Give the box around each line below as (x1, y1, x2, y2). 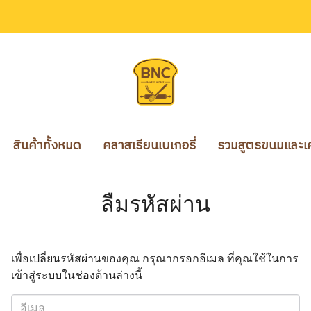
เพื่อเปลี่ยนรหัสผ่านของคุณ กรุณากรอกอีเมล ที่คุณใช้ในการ (11, 251, 299, 266)
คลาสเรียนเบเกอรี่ (103, 135, 196, 156)
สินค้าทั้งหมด (13, 135, 81, 156)
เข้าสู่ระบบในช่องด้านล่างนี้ (11, 267, 143, 283)
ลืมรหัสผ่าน (101, 188, 210, 218)
